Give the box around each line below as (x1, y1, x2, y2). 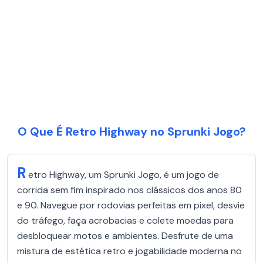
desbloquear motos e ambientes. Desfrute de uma (17, 230, 233, 242)
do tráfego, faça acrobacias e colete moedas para (17, 214, 234, 227)
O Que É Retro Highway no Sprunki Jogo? (17, 124, 246, 139)
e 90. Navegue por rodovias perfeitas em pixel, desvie (17, 199, 245, 211)
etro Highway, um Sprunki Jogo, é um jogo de (28, 168, 219, 181)
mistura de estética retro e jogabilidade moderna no (17, 245, 242, 257)
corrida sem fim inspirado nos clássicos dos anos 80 (17, 184, 242, 196)
